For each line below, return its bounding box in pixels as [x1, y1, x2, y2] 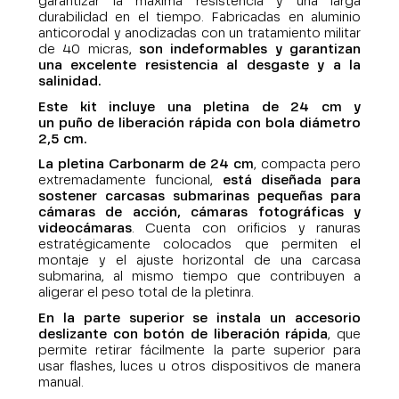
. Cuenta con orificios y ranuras [132, 222, 361, 236]
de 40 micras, [38, 43, 139, 57]
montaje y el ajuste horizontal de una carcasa [38, 254, 361, 268]
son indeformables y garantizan [139, 43, 361, 57]
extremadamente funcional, [38, 174, 223, 188]
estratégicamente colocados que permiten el [38, 238, 361, 252]
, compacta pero [254, 158, 361, 172]
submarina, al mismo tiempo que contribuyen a [38, 270, 361, 284]
